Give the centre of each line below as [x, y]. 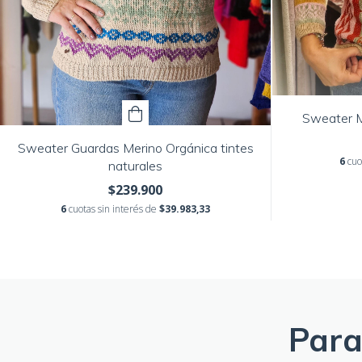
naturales [135, 165]
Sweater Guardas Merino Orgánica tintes [135, 147]
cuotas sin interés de [114, 208]
